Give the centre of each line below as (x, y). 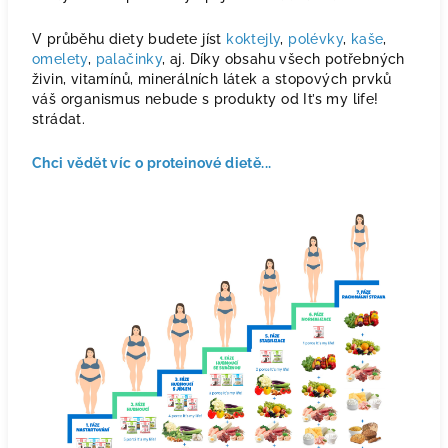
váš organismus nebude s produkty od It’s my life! (205, 99)
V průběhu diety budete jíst (129, 39)
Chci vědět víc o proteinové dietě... (152, 163)
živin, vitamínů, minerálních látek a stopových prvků (212, 79)
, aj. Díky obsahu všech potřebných (283, 59)
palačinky (129, 59)
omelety (60, 59)
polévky (316, 39)
